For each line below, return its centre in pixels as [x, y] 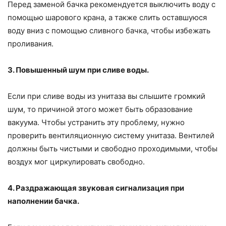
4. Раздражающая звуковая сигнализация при [96, 188]
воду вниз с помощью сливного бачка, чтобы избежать [109, 31]
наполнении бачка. [43, 201]
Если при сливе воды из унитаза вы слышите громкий [106, 96]
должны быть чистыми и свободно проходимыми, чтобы [112, 149]
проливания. [31, 44]
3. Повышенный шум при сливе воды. [78, 70]
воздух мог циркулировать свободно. [76, 162]
